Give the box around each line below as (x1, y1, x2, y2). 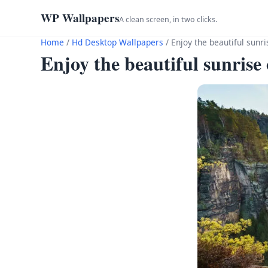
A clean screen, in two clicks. (119, 14, 217, 25)
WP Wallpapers (41, 10, 119, 26)
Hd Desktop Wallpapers (72, 36, 163, 48)
